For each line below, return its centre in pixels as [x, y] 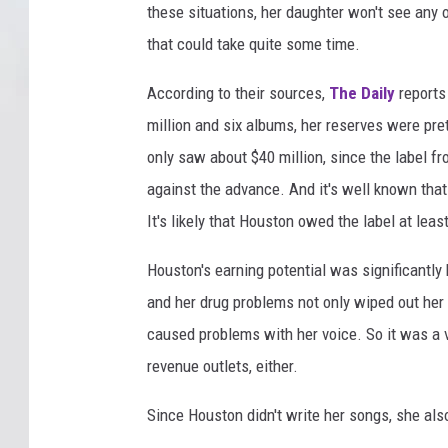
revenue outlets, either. [222, 366]
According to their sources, [238, 93]
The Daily [362, 93]
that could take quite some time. [253, 44]
